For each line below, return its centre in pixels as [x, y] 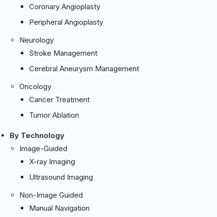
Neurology [37, 40]
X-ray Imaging [52, 161]
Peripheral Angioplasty [66, 22]
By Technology [37, 135]
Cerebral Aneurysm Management [84, 68]
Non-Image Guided [51, 195]
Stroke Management [63, 53]
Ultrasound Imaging [61, 177]
